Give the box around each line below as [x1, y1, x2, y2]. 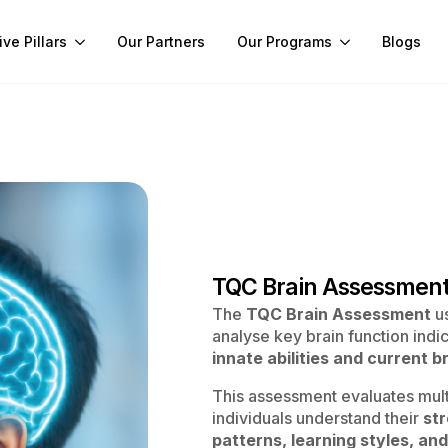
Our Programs [237, 33, 332, 50]
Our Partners [117, 33, 205, 50]
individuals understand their [212, 407, 423, 428]
